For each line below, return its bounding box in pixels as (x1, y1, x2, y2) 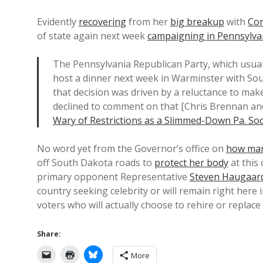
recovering (79, 15, 126, 28)
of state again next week (37, 29, 147, 42)
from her (126, 15, 170, 28)
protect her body (154, 156, 228, 169)
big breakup (170, 15, 224, 28)
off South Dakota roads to (37, 156, 154, 169)
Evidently (37, 15, 79, 28)
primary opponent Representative (37, 170, 190, 183)
